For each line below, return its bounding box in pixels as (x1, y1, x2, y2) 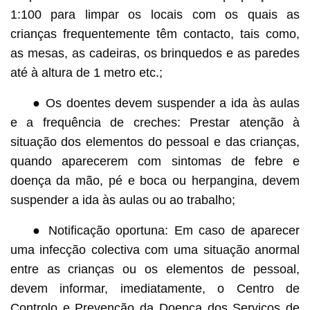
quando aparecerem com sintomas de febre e (10, 154, 300, 168)
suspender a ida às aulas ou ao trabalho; (10, 192, 235, 207)
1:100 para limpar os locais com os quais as (10, 7, 300, 21)
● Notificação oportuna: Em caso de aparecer (32, 223, 300, 237)
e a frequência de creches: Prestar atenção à (10, 115, 300, 129)
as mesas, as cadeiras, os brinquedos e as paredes (10, 46, 300, 60)
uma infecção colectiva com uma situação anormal (10, 242, 300, 257)
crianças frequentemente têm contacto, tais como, (10, 26, 300, 41)
